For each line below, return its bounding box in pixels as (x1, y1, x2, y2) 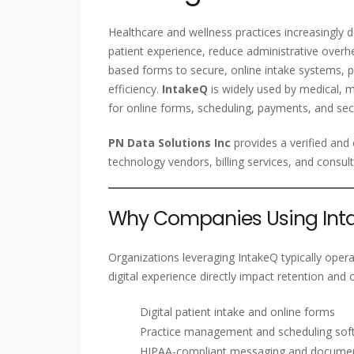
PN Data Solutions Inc (108, 135, 231, 151)
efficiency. (108, 81, 162, 97)
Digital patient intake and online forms (140, 304, 335, 320)
